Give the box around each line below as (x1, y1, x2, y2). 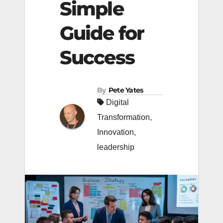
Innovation (97, 128, 134, 137)
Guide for (60, 21, 144, 45)
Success (60, 46, 134, 69)
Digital (106, 98, 129, 107)
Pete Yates (108, 86, 143, 95)
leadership (97, 143, 134, 152)
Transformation (97, 113, 150, 122)
